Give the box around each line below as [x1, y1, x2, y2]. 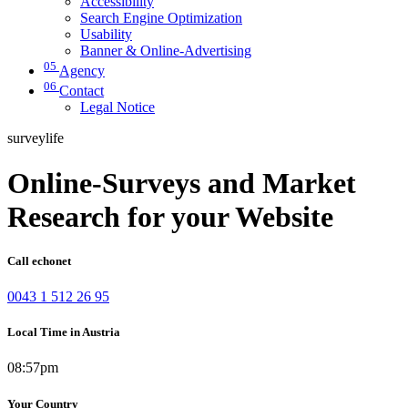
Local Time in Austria [7, 325, 120, 340]
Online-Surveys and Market [7, 166, 356, 199]
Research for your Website [7, 199, 333, 233]
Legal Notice [80, 99, 155, 116]
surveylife [7, 130, 64, 147]
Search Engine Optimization [80, 9, 242, 25]
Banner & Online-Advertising [80, 42, 251, 58]
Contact [59, 83, 104, 99]
